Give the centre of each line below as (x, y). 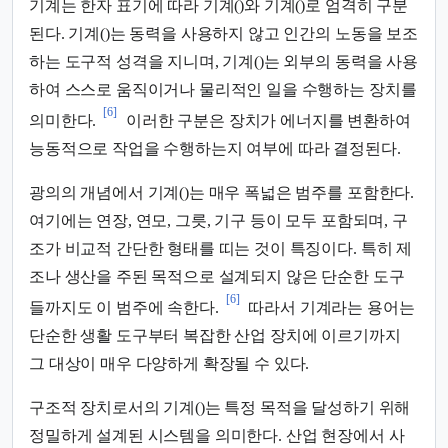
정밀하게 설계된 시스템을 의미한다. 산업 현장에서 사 (217, 436)
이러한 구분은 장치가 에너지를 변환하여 (266, 121)
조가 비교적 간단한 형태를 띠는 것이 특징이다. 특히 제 (221, 249)
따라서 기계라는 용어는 (329, 308)
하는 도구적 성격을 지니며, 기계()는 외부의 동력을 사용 (223, 61)
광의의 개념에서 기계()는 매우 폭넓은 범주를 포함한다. (222, 193)
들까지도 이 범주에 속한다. (124, 308)
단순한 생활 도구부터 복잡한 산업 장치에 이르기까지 (215, 336)
